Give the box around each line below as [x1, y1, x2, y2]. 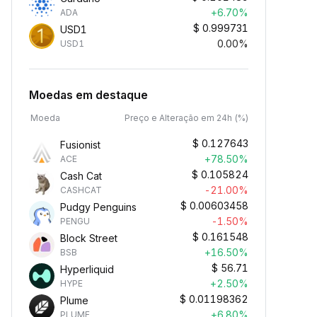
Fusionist [60, 139, 100, 151]
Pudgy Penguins [60, 201, 137, 213]
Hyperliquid [60, 263, 114, 275]
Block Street [60, 232, 117, 244]
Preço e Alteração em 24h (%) [125, 113, 248, 123]
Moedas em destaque [29, 88, 148, 102]
